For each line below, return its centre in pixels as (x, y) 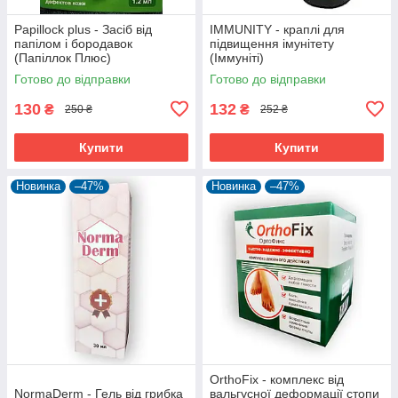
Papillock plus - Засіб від (83, 29)
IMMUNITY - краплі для (277, 29)
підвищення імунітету (272, 43)
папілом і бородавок (73, 43)
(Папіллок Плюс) (63, 57)
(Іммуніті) (237, 57)
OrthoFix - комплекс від (277, 379)
